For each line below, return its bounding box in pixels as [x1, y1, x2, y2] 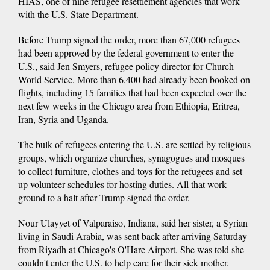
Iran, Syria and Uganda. [18, 112, 109, 125]
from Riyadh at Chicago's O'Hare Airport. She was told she [18, 242, 244, 256]
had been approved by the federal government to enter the [18, 46, 234, 59]
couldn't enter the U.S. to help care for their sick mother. [18, 256, 229, 269]
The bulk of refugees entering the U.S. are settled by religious [18, 137, 251, 151]
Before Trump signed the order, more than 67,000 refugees [18, 33, 240, 46]
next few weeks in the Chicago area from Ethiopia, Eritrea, [18, 99, 240, 112]
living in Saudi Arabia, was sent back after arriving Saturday [18, 229, 247, 242]
